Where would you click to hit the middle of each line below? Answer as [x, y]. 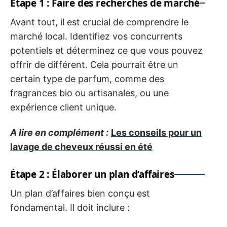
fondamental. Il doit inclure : [70, 208]
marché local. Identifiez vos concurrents [96, 36]
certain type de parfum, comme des [87, 79]
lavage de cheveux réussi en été [81, 147]
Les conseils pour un [156, 133]
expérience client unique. [63, 107]
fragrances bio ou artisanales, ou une [89, 93]
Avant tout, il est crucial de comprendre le [99, 22]
